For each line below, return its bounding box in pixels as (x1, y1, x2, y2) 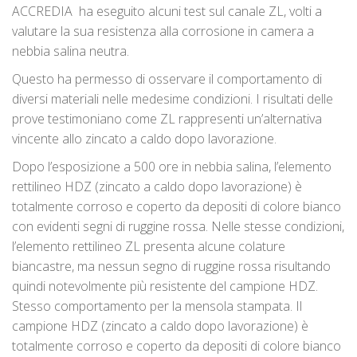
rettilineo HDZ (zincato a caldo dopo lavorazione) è (12, 178, 302, 196)
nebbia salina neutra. (12, 42, 129, 61)
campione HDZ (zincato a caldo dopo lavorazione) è (12, 317, 308, 335)
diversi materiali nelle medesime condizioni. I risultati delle (12, 90, 333, 108)
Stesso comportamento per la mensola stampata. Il (12, 297, 302, 316)
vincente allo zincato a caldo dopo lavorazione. (12, 130, 277, 148)
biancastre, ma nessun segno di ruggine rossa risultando (12, 257, 331, 276)
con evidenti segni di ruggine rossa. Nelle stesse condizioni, (12, 218, 344, 236)
